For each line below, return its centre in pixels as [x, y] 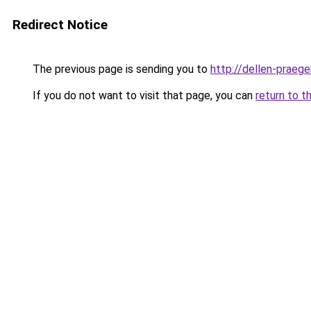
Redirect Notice [60, 25]
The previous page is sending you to [120, 69]
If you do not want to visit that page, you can [143, 95]
